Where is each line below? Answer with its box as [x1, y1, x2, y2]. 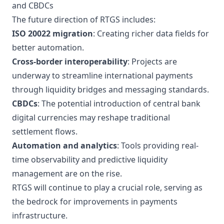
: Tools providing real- [117, 140, 198, 151]
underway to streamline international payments [12, 70, 193, 81]
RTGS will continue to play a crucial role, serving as [12, 182, 202, 193]
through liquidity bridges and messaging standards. [12, 84, 209, 95]
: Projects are [127, 56, 177, 67]
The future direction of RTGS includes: [12, 14, 155, 25]
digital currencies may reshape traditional [12, 112, 170, 123]
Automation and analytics [12, 140, 117, 151]
